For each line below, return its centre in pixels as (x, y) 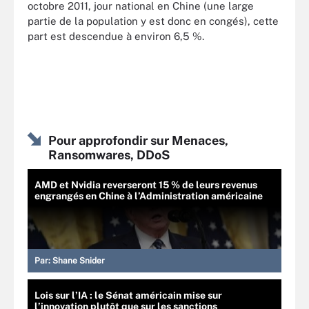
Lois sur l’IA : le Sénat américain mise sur (128, 295)
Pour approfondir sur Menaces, (138, 140)
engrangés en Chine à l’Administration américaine (149, 196)
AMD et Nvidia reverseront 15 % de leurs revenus (146, 185)
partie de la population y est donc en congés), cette (153, 21)
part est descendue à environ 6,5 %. (116, 36)
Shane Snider (79, 260)
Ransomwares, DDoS (109, 154)
